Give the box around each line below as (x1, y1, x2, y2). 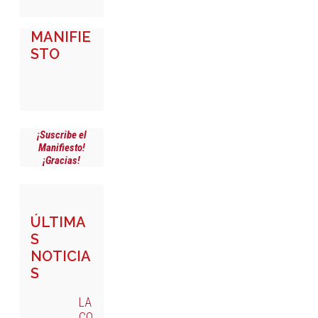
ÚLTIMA (31, 214, 86, 231)
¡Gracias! (43, 153, 81, 167)
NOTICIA (31, 248, 91, 265)
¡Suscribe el (36, 128, 87, 141)
